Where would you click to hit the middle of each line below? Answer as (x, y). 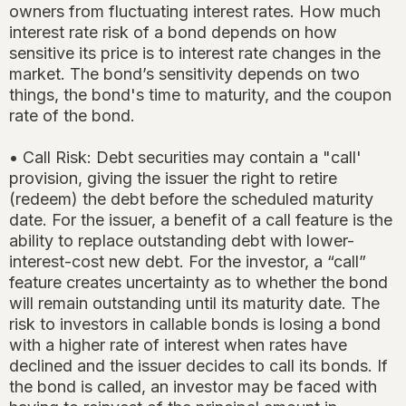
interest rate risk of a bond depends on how (173, 33)
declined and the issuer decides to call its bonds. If (198, 366)
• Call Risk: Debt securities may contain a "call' (185, 158)
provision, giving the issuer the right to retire (173, 179)
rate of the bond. (72, 116)
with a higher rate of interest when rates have (178, 345)
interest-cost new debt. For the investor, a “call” (188, 262)
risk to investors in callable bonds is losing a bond (195, 324)
